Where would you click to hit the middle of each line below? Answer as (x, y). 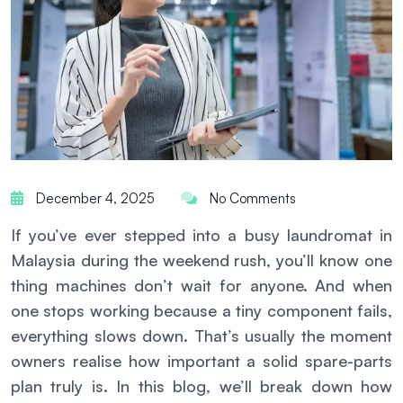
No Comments (251, 199)
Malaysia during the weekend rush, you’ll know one (201, 260)
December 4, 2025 (94, 199)
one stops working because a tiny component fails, (201, 311)
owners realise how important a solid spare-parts (201, 361)
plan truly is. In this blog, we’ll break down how (201, 386)
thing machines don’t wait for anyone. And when (201, 286)
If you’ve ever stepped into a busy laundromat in (201, 235)
